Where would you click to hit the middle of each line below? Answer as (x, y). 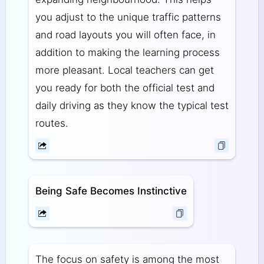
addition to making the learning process (127, 52)
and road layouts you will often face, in (125, 34)
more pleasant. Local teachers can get (124, 70)
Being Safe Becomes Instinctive (111, 191)
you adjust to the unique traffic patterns (128, 17)
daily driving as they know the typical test (132, 105)
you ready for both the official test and (125, 88)
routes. (52, 123)
